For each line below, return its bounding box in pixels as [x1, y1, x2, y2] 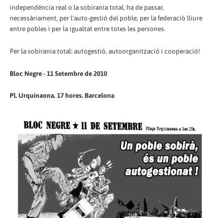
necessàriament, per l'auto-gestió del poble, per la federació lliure [10, 14, 202, 22]
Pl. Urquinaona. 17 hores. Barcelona [10, 91, 114, 100]
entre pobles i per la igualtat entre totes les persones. [10, 24, 165, 33]
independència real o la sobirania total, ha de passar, [10, 3, 164, 11]
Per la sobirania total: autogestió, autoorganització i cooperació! [10, 47, 200, 55]
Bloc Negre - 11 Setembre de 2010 [10, 69, 107, 77]
